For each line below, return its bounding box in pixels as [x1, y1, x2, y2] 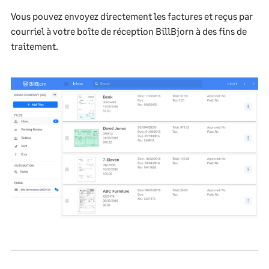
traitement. [11, 40, 58, 52]
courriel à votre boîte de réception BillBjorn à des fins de [11, 25, 247, 37]
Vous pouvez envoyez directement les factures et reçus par [11, 10, 253, 22]
